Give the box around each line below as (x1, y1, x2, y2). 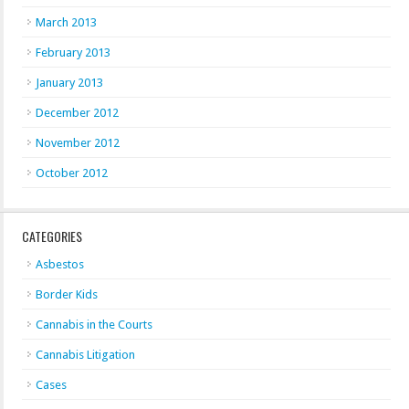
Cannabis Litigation (36, 348, 135, 362)
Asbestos (36, 257, 84, 271)
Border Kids (36, 288, 98, 301)
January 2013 (36, 76, 103, 89)
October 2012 (36, 166, 108, 180)
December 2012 (36, 106, 119, 120)
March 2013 (36, 16, 97, 29)
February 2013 (36, 46, 110, 59)
